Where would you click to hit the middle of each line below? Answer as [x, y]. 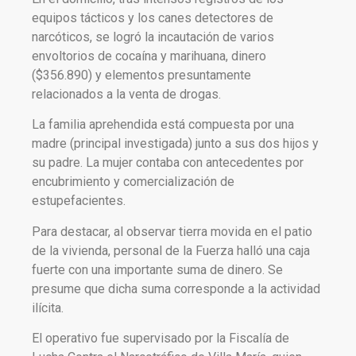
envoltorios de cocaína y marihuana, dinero [149, 56]
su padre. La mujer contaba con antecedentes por [168, 163]
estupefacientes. [79, 201]
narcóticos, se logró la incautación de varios [153, 37]
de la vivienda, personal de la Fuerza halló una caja [171, 250]
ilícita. [48, 308]
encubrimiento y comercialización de [133, 182]
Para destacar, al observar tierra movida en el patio [172, 231]
